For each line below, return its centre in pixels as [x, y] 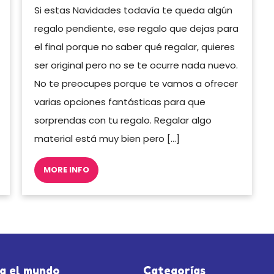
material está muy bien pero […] [107, 139]
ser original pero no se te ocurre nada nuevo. [136, 65]
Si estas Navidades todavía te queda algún [133, 10]
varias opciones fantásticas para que [120, 102]
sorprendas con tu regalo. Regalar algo [123, 120]
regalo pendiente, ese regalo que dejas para [136, 28]
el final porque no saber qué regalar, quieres [134, 47]
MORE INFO [66, 170]
